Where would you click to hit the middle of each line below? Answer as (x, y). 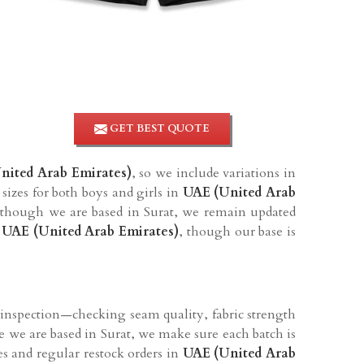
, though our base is (237, 231)
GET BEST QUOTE (158, 128)
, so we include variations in (214, 173)
